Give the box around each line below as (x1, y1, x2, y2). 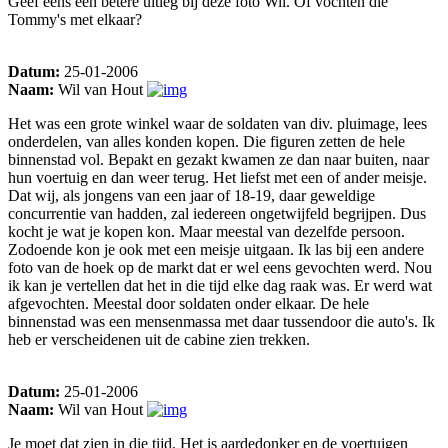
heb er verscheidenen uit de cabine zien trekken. (8, 331, 310, 349)
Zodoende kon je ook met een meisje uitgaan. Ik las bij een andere (8, 241, 424, 259)
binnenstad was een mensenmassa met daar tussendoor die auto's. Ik (8, 313, 435, 331)
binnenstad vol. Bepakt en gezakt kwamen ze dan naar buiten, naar (8, 151, 429, 169)
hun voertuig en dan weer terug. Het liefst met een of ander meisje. (8, 169, 427, 187)
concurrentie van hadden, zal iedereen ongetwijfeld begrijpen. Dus (8, 205, 426, 223)
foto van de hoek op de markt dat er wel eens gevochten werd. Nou (8, 259, 432, 277)
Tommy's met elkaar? (8, 11, 142, 29)
